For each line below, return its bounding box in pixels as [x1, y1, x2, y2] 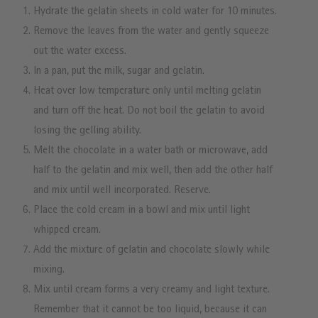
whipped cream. [33, 224, 101, 236]
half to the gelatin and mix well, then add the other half [33, 165, 273, 177]
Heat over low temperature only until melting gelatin [33, 85, 261, 97]
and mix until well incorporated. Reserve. [33, 185, 211, 197]
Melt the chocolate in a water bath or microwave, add [33, 145, 268, 157]
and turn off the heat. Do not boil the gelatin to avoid [33, 105, 265, 117]
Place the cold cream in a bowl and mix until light [33, 204, 250, 216]
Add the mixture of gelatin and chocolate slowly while [33, 244, 270, 256]
